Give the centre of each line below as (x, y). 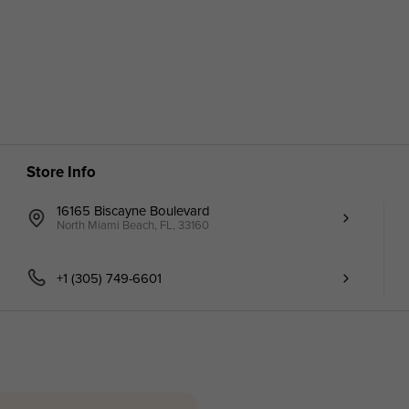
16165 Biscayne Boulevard (134, 210)
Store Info (61, 173)
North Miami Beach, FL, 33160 (133, 226)
